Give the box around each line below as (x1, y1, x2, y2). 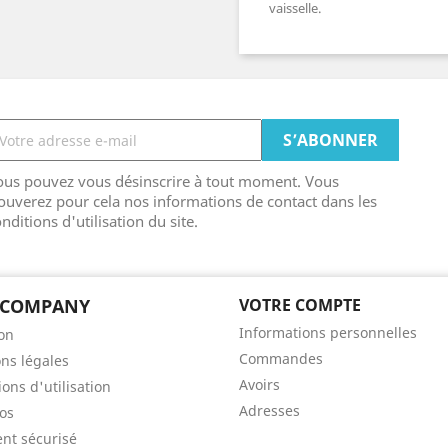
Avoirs (239, 375, 280, 394)
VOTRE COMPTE (239, 294, 361, 316)
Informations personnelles (239, 323, 417, 342)
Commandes (239, 349, 323, 368)
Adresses (239, 401, 300, 420)
